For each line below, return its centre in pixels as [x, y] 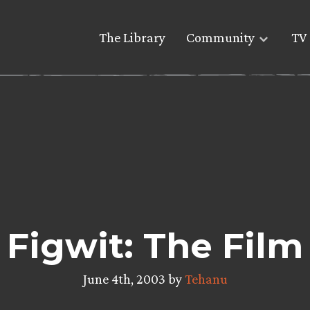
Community [220, 38]
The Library [132, 38]
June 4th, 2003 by [134, 279]
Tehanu [206, 279]
